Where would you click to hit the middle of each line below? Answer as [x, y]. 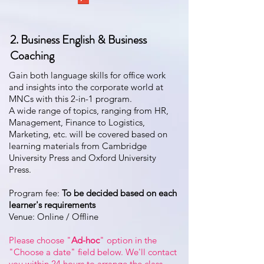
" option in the [128, 240]
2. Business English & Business [78, 40]
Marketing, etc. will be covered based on [88, 134]
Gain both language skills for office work [87, 75]
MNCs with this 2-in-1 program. [70, 99]
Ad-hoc [85, 240]
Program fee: [35, 193]
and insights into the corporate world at [86, 87]
